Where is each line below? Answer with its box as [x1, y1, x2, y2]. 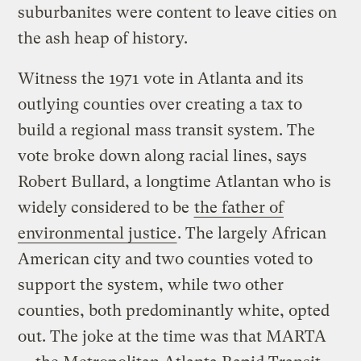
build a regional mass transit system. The [18, 120, 316, 139]
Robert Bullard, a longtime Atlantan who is [18, 172, 332, 191]
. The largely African [177, 223, 327, 243]
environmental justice [18, 223, 177, 243]
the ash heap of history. [18, 28, 189, 48]
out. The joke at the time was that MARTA [18, 326, 327, 346]
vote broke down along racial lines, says [18, 146, 308, 165]
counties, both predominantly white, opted [18, 301, 330, 320]
